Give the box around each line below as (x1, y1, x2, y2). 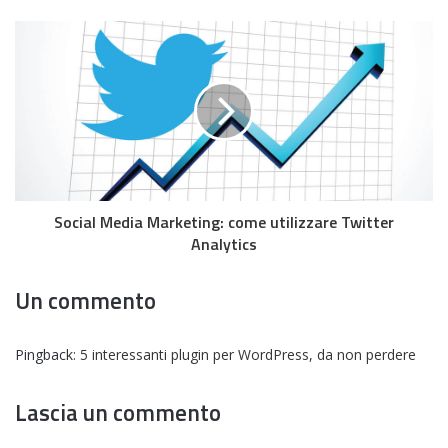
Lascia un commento (15, 395, 221, 431)
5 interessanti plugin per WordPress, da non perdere (80, 345, 416, 365)
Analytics (191, 232, 257, 257)
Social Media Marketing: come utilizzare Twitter (54, 210, 394, 235)
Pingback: (15, 345, 80, 365)
